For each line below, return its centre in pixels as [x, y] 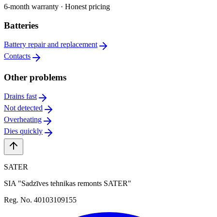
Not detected [23, 108]
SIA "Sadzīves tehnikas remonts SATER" [68, 183]
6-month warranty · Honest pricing [57, 7]
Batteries [21, 25]
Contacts [17, 56]
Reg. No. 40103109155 [40, 200]
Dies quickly [23, 131]
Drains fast [20, 96]
